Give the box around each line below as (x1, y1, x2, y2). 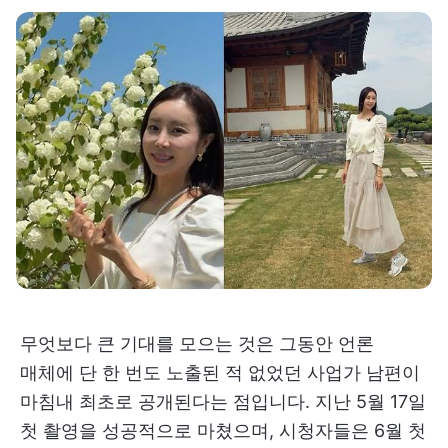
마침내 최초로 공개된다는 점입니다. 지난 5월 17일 (20, 391, 426, 413)
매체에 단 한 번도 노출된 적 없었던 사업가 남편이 (20, 362, 420, 384)
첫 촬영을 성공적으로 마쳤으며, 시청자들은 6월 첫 (20, 420, 426, 442)
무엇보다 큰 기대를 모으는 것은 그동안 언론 (20, 333, 374, 355)
